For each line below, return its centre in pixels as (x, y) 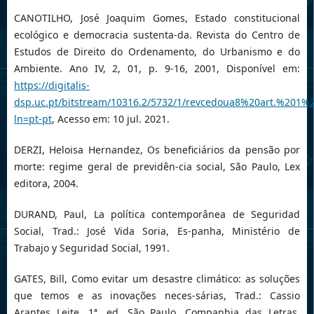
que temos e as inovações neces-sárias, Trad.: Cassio (157, 296)
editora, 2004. (46, 184)
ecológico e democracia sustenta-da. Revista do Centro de (157, 35)
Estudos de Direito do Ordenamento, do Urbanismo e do (157, 52)
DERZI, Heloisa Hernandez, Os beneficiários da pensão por (157, 150)
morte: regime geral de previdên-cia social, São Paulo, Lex (157, 167)
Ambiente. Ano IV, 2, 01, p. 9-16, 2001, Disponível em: (157, 69)
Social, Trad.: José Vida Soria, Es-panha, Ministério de (157, 231)
